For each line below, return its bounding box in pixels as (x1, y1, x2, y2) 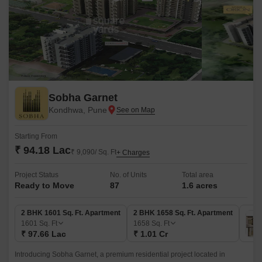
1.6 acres (182, 181, 218, 190)
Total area (182, 171, 214, 179)
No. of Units (109, 171, 147, 179)
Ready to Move (15, 181, 74, 190)
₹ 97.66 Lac (21, 229, 66, 239)
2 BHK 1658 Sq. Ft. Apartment (133, 209, 233, 217)
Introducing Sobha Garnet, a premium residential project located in (15, 250, 225, 258)
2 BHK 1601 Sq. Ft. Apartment (21, 209, 120, 217)
